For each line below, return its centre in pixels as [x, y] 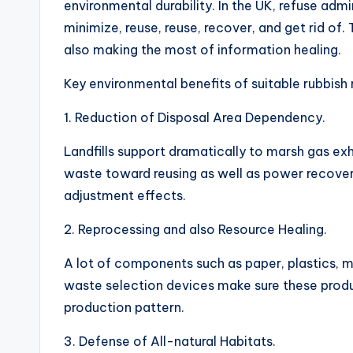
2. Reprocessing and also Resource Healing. [195, 229]
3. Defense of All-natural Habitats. [170, 341]
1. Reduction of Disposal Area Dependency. [195, 117]
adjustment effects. [125, 195]
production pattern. [124, 307]
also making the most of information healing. [203, 50]
